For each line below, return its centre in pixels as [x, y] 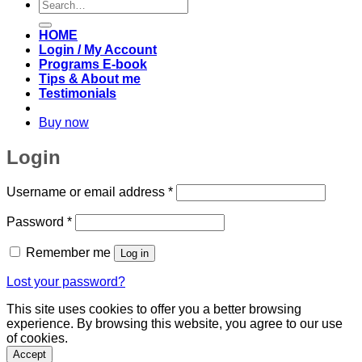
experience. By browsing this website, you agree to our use [175, 324]
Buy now [64, 122]
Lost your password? [66, 282]
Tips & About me [90, 78]
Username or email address [87, 192]
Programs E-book [93, 64]
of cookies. [37, 339]
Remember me [68, 253]
